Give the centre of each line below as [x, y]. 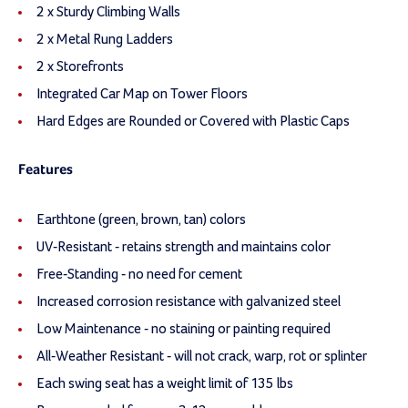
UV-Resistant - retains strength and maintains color [184, 246]
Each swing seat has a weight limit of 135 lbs [165, 383]
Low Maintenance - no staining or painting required [184, 328]
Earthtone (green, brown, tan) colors [141, 219]
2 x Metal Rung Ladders [105, 39]
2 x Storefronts [80, 66]
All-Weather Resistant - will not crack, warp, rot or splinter [202, 356]
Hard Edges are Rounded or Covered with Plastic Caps [193, 121]
